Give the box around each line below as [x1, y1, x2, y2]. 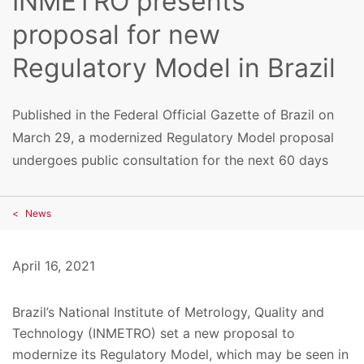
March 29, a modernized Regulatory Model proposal [12, 128, 334, 145]
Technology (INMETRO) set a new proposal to [12, 324, 295, 341]
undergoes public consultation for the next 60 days [12, 151, 328, 168]
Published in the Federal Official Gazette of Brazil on [12, 106, 334, 123]
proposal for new [12, 19, 220, 51]
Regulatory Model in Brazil [12, 52, 336, 84]
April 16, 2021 [12, 257, 95, 274]
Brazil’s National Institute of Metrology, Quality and [12, 303, 324, 320]
